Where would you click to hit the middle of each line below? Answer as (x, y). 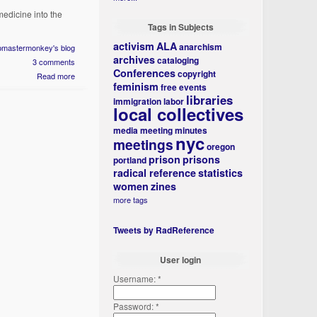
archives (134, 59)
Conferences (145, 73)
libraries (210, 100)
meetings (144, 144)
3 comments (54, 62)
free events (184, 87)
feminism (136, 86)
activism (134, 46)
